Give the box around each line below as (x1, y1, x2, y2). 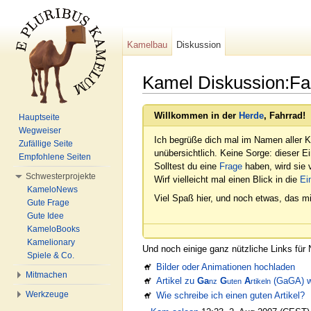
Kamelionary (27, 237, 75, 247)
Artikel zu (156, 275, 198, 286)
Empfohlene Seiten (19, 152, 91, 162)
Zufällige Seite (19, 139, 73, 149)
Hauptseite (19, 112, 60, 122)
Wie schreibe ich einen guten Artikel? (156, 290, 305, 301)
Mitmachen (26, 270, 67, 280)
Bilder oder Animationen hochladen (156, 261, 296, 272)
